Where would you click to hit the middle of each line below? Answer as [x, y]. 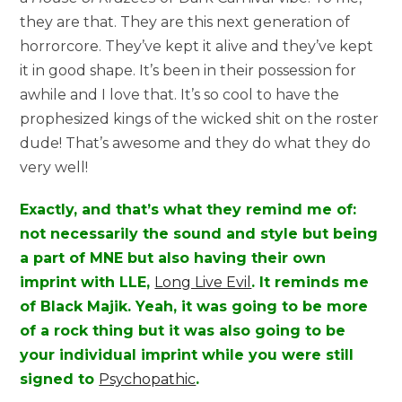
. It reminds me [310, 282]
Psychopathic [148, 379]
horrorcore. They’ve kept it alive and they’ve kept [197, 46]
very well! [54, 167]
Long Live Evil [203, 282]
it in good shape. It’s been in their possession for [188, 70]
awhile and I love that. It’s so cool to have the [180, 94]
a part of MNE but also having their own [173, 258]
